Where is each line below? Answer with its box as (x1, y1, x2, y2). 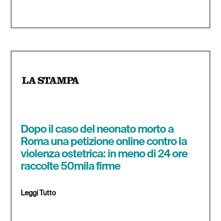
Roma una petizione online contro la (21, 137, 187, 148)
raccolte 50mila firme (21, 161, 121, 173)
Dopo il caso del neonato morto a (21, 124, 174, 136)
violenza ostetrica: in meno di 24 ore (21, 149, 188, 160)
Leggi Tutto (21, 190, 56, 197)
